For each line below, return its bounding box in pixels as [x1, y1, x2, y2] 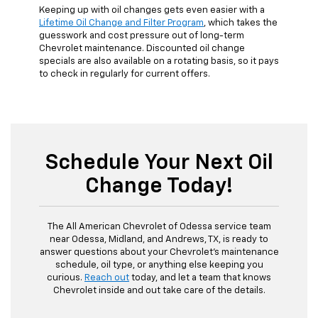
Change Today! [85, 175, 233, 197]
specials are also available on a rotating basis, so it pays [39, 56, 279, 66]
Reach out [84, 273, 129, 283]
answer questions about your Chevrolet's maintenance [39, 247, 279, 257]
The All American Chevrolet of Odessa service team [47, 221, 271, 231]
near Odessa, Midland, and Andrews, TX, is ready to [50, 234, 268, 244]
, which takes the [204, 18, 278, 28]
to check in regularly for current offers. [39, 69, 210, 79]
